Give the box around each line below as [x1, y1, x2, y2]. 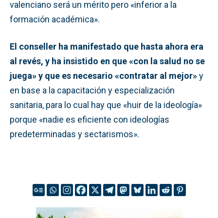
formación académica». [10, 14, 100, 24]
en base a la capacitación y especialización [10, 85, 175, 95]
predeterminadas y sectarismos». [10, 128, 139, 139]
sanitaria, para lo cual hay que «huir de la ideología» [10, 99, 202, 110]
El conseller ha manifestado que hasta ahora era [10, 41, 203, 52]
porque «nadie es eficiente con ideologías [10, 114, 169, 125]
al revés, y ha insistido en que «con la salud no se [10, 55, 205, 66]
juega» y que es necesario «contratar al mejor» [10, 70, 199, 81]
